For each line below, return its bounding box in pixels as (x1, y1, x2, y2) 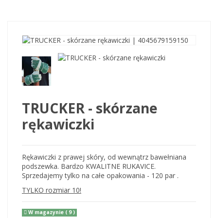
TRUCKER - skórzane (22, 99, 157, 118)
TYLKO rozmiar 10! (22, 185, 81, 195)
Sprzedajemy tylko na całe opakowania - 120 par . (22, 170, 179, 180)
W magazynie (27, 209, 66, 216)
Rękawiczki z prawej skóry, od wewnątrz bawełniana (22, 152, 186, 162)
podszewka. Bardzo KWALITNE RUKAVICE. (22, 161, 156, 171)
